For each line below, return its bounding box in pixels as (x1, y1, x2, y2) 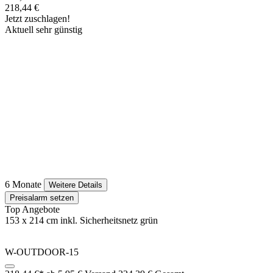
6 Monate (5, 179, 41, 190)
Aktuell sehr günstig (5, 24, 82, 35)
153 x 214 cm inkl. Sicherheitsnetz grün (5, 215, 158, 226)
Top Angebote (5, 204, 60, 215)
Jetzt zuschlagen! (5, 13, 70, 24)
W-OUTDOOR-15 (5, 247, 79, 258)
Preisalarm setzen (10, 193, 74, 203)
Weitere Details (49, 180, 102, 190)
